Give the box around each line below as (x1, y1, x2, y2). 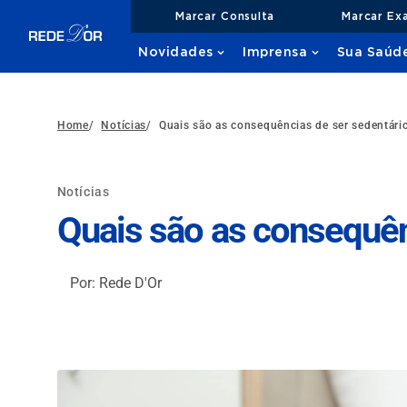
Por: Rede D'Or (69, 274, 162, 292)
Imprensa (243, 46, 308, 59)
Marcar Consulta (175, 10, 274, 22)
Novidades (138, 46, 214, 59)
